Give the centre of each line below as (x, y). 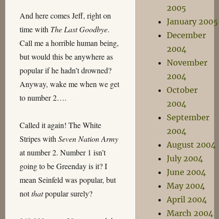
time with (35, 29)
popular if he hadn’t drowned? (65, 70)
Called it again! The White (60, 125)
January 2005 (192, 22)
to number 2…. (43, 98)
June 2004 (186, 172)
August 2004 (191, 145)
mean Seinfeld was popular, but (67, 180)
